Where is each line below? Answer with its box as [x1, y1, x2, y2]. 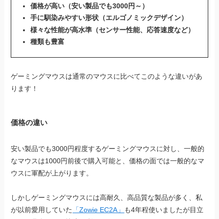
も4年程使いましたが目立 [124, 205, 204, 214]
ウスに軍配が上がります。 [11, 169, 93, 177]
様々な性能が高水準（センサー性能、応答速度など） [30, 25, 195, 34]
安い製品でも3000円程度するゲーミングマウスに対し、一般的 [11, 144, 205, 153]
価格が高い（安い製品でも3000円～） [30, 1, 149, 10]
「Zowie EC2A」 [72, 205, 125, 214]
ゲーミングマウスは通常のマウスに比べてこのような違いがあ [11, 72, 203, 80]
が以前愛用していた [11, 205, 73, 214]
